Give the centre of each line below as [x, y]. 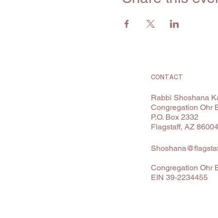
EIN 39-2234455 [179, 178]
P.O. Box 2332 [174, 117]
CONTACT [167, 77]
